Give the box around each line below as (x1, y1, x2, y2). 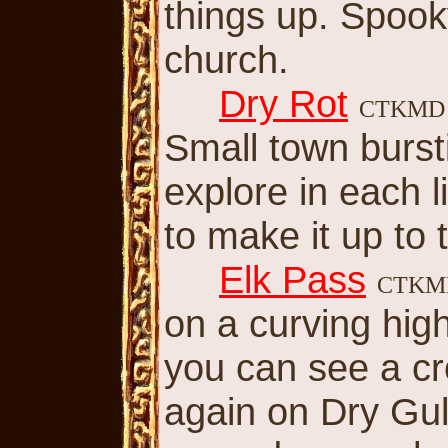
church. (164, 38, 289, 81)
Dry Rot (219, 82, 348, 125)
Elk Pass (219, 258, 366, 301)
